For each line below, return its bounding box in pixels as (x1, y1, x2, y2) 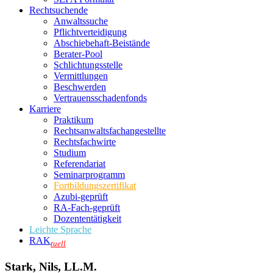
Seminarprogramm (54, 169, 125, 180)
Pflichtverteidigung (54, 27, 127, 37)
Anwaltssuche (54, 16, 108, 26)
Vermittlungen (54, 71, 108, 81)
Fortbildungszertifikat (54, 180, 136, 191)
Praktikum (54, 115, 93, 125)
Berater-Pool (54, 49, 102, 59)
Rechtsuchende (29, 5, 88, 15)
